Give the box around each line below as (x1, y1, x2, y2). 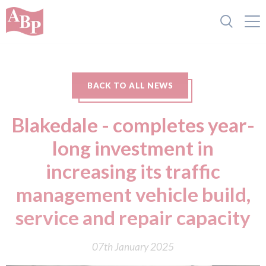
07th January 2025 (92, 240, 174, 253)
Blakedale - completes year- (11, 113, 255, 137)
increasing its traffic (46, 159, 220, 183)
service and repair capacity (15, 205, 251, 229)
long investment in (52, 136, 214, 160)
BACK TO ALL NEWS (87, 81, 173, 90)
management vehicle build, (15, 182, 251, 206)
